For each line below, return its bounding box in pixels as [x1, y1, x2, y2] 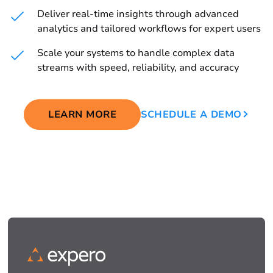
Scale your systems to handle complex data [37, 46, 235, 60]
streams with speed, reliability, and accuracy [37, 61, 239, 75]
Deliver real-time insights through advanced [37, 7, 239, 21]
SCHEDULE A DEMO [141, 108, 242, 122]
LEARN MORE [48, 108, 117, 122]
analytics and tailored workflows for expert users [37, 22, 261, 36]
